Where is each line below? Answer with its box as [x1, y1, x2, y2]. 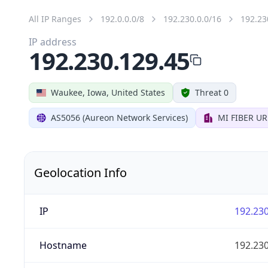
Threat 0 [195, 86, 229, 98]
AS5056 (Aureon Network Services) [51, 111, 188, 123]
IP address [29, 35, 77, 48]
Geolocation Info [34, 164, 127, 181]
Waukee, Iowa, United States [51, 86, 165, 98]
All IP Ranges [29, 13, 81, 25]
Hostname [39, 238, 87, 252]
